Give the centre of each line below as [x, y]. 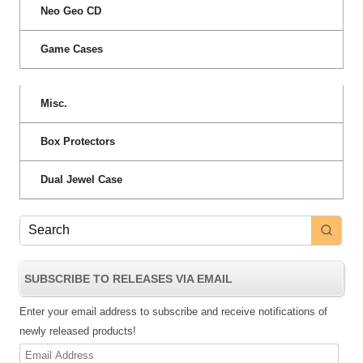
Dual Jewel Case [81, 179]
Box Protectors [78, 141]
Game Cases [72, 49]
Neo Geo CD [71, 11]
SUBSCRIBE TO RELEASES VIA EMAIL [128, 278]
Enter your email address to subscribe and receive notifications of [173, 311]
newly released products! [78, 331]
